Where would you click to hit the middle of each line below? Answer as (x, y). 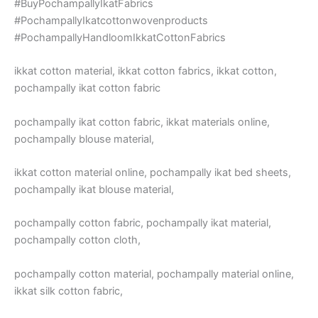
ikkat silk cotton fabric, (68, 291)
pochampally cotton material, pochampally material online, (154, 274)
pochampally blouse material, (84, 139)
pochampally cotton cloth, (77, 240)
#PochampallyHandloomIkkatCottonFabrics (120, 38)
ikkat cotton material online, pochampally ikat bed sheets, (153, 173)
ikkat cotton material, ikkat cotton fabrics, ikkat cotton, (146, 71)
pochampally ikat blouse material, (94, 190)
